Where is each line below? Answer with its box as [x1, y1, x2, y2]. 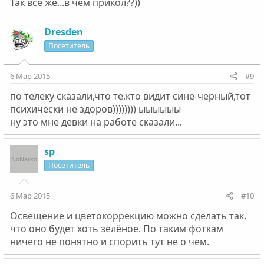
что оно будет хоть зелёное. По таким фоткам [9, 222, 223, 236]
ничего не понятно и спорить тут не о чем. [9, 235, 209, 249]
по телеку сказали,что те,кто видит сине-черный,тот [9, 90, 250, 103]
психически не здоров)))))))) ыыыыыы [9, 103, 181, 116]
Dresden [44, 25, 83, 39]
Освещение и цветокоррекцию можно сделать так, [9, 209, 246, 223]
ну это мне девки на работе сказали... [9, 115, 182, 129]
